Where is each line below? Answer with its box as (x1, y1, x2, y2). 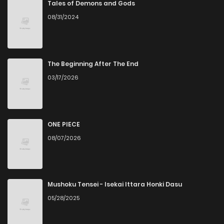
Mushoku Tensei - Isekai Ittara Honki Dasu (47, 180, 182, 189)
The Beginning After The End (47, 59, 138, 68)
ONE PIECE (47, 119, 80, 128)
